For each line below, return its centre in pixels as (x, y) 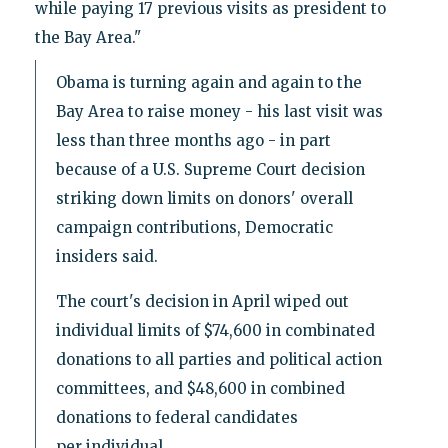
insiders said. (106, 257)
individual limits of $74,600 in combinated (215, 331)
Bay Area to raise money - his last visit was (219, 112)
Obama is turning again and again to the (208, 83)
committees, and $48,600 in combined (200, 389)
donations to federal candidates (176, 418)
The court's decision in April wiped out (202, 302)
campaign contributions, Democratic (194, 228)
